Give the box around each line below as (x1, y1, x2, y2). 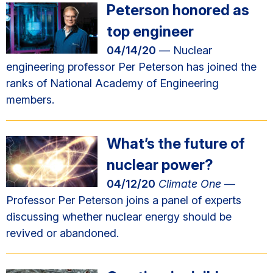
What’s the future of (107, 135, 245, 152)
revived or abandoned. (6, 227, 119, 239)
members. (6, 93, 54, 106)
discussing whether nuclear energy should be (6, 210, 232, 223)
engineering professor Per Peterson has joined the (6, 60, 257, 73)
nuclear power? (107, 156, 213, 174)
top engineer (107, 23, 194, 40)
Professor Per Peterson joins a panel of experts (6, 194, 241, 207)
